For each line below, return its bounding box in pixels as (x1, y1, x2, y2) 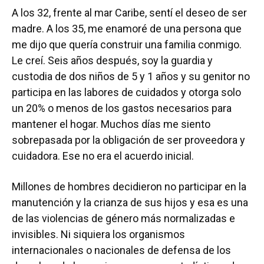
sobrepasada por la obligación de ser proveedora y (12, 134, 245, 146)
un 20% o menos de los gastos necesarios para (12, 102, 232, 114)
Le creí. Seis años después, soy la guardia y (12, 54, 213, 67)
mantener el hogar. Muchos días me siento (12, 118, 210, 130)
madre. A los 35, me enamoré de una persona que (12, 22, 242, 35)
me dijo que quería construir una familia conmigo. (12, 38, 242, 51)
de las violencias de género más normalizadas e (12, 212, 235, 225)
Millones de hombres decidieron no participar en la (12, 180, 246, 193)
